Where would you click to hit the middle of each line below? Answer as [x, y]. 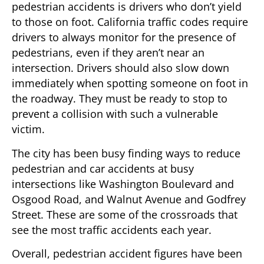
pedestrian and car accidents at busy [103, 168]
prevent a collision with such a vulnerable [115, 114]
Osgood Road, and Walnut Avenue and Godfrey [129, 199]
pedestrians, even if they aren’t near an [108, 53]
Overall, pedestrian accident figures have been [127, 254]
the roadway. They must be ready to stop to [120, 99]
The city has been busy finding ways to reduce [126, 153]
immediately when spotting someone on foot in [130, 83]
